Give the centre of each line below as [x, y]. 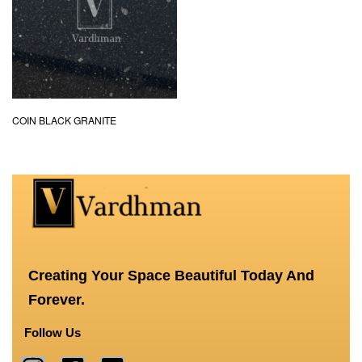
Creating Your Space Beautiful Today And [171, 276]
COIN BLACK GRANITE [64, 120]
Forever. [59, 300]
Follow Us [53, 333]
